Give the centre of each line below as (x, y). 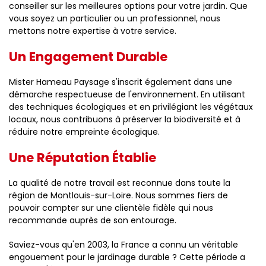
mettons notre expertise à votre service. (93, 31)
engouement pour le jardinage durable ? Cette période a (127, 257)
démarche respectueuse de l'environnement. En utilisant (127, 94)
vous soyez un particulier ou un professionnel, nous (115, 18)
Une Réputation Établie (83, 158)
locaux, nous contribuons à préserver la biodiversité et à (125, 119)
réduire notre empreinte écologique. (84, 132)
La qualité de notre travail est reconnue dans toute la (120, 183)
